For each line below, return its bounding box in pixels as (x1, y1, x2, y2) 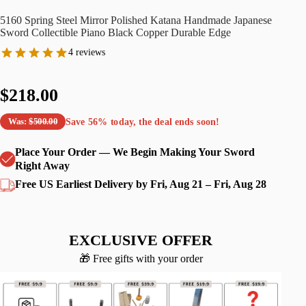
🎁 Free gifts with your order (79, 253, 203, 265)
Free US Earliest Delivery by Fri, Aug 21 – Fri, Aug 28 (15, 178, 266, 191)
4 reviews (68, 47, 105, 58)
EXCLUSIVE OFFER (69, 232, 213, 249)
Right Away (15, 160, 70, 172)
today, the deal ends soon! (107, 115, 219, 127)
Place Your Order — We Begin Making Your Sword (15, 146, 255, 158)
